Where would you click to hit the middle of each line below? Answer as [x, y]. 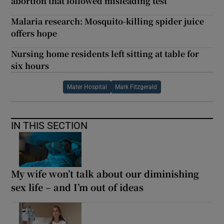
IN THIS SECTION [49, 125]
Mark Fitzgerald [136, 87]
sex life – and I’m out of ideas [77, 187]
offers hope [34, 33]
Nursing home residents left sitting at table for [105, 53]
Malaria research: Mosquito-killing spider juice [108, 21]
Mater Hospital [87, 87]
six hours [30, 65]
